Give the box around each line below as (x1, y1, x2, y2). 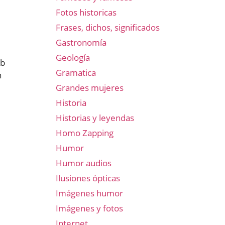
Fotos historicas (56, 7, 117, 18)
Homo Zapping (56, 127, 114, 139)
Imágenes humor (56, 187, 123, 199)
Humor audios (56, 157, 111, 169)
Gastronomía (56, 37, 106, 48)
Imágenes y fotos (56, 202, 123, 214)
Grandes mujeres (56, 82, 124, 93)
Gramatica (56, 67, 96, 78)
